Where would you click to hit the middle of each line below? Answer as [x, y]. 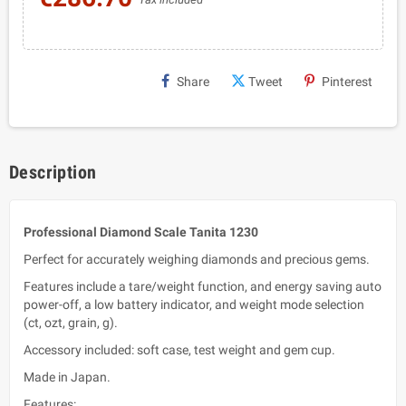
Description [53, 172]
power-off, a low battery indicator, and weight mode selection [194, 304]
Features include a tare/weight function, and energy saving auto [203, 286]
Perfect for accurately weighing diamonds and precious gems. [198, 259]
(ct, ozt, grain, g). [71, 322]
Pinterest [347, 81]
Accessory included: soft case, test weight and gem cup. [181, 349]
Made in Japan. [67, 377]
